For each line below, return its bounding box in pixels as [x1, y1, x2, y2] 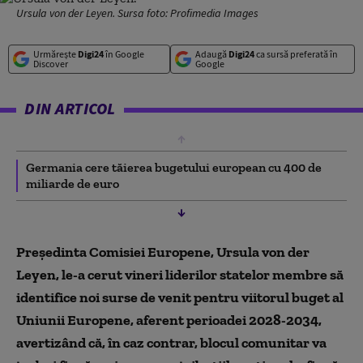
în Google [104, 48, 144, 60]
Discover [33, 58, 68, 70]
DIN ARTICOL [24, 98, 116, 118]
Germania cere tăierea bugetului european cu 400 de [26, 160, 322, 175]
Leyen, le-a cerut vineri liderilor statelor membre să [16, 266, 344, 284]
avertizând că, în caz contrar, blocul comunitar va [16, 334, 327, 352]
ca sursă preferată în [254, 48, 338, 60]
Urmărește [33, 48, 78, 60]
